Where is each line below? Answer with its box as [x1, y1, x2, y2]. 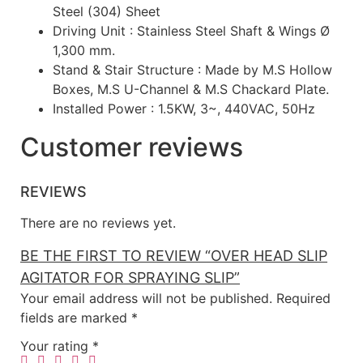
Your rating [20, 338, 92, 355]
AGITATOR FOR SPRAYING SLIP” [20, 268, 240, 286]
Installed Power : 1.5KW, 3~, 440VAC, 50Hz [53, 100, 315, 117]
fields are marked [20, 309, 131, 326]
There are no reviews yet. [20, 215, 176, 232]
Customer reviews [20, 131, 243, 164]
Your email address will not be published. [20, 289, 272, 306]
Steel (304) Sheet [53, 3, 160, 20]
